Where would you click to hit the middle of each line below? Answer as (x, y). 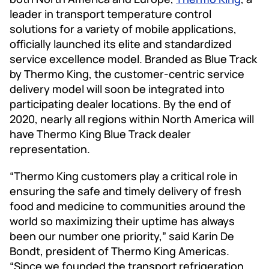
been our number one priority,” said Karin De (122, 236)
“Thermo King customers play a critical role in (124, 176)
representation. (51, 149)
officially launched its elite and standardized (121, 44)
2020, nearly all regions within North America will (132, 119)
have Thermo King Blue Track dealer (100, 134)
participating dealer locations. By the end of (120, 104)
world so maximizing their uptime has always (122, 221)
